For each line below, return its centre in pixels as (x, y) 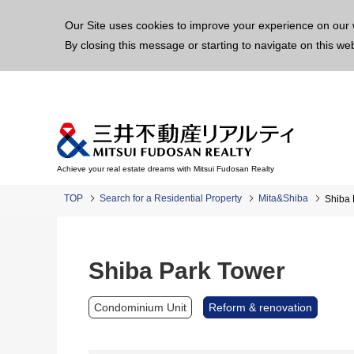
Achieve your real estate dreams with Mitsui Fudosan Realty (166, 169)
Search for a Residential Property (171, 198)
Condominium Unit (140, 307)
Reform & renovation (260, 307)
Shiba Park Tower (187, 271)
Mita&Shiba (283, 198)
